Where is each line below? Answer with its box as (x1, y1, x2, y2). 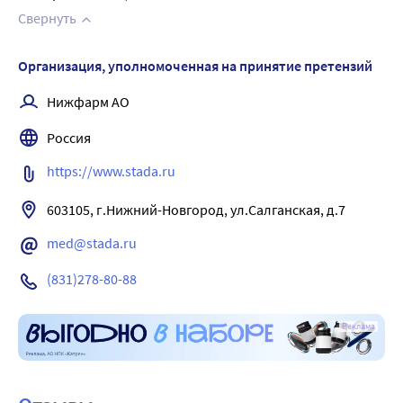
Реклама (342, 320, 375, 332)
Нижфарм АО (47, 93, 130, 112)
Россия (47, 129, 91, 148)
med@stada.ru (47, 234, 137, 252)
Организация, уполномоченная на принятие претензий (18, 57, 372, 75)
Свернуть (18, 9, 76, 27)
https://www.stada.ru (47, 162, 175, 180)
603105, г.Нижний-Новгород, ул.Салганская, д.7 (47, 201, 345, 219)
